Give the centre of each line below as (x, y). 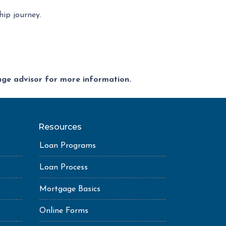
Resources (60, 127)
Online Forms (64, 211)
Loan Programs (68, 146)
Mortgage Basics (70, 189)
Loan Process (64, 167)
